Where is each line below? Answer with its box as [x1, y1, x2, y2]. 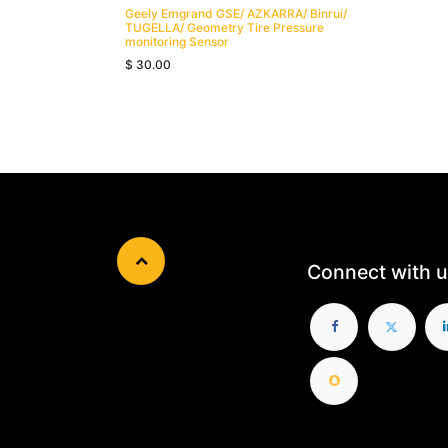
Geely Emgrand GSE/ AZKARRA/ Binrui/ [125, 5, 347, 21]
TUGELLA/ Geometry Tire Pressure [125, 19, 324, 35]
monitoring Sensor [125, 33, 229, 49]
